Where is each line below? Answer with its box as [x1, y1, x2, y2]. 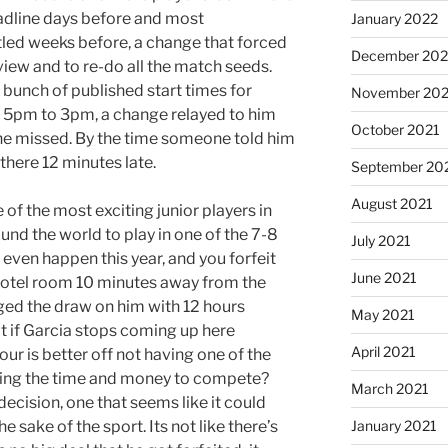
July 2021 [350, 232, 411, 250]
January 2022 [350, 10, 438, 28]
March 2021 [350, 380, 429, 398]
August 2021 [350, 195, 433, 213]
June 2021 [350, 269, 417, 287]
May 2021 [350, 306, 415, 324]
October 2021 [350, 121, 440, 139]
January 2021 [350, 417, 437, 435]
